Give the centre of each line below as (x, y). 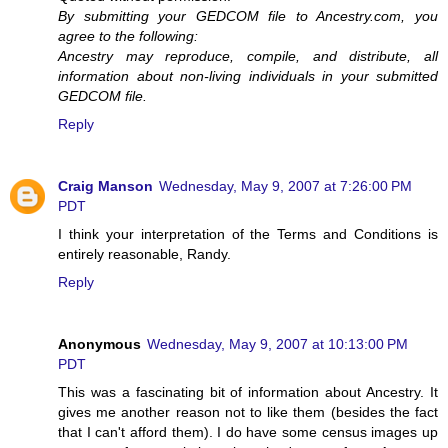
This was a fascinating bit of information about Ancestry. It (248, 391)
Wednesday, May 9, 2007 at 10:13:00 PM (277, 343)
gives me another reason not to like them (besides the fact (248, 411)
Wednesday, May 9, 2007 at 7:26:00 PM (285, 185)
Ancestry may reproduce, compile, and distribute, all (248, 55)
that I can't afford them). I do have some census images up (248, 431)
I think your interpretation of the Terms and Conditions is (248, 233)
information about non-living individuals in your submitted (248, 75)
